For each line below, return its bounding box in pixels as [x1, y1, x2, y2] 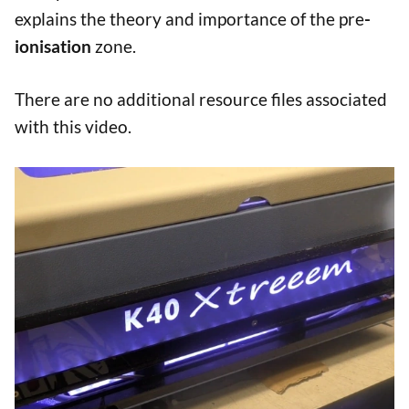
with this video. [15, 116, 131, 138]
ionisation [15, 35, 91, 57]
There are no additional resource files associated [15, 89, 387, 110]
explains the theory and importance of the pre [15, 7, 364, 29]
